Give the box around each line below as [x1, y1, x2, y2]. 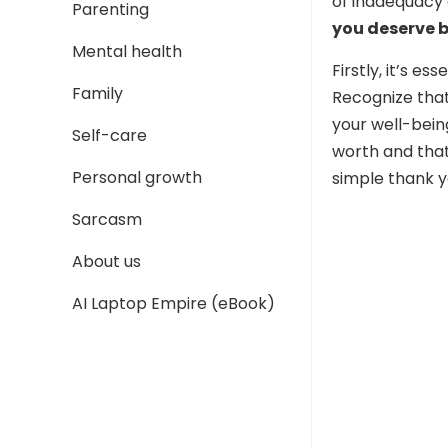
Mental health [72, 40, 182, 63]
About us [72, 250, 141, 273]
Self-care [72, 124, 147, 147]
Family [72, 82, 123, 105]
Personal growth [72, 166, 202, 189]
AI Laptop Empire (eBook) [72, 292, 275, 315]
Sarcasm [72, 208, 142, 231]
